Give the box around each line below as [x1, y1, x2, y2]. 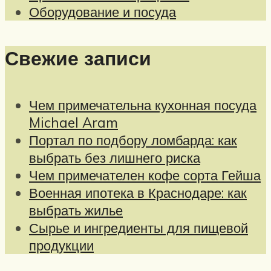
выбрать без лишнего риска [29, 148, 200, 166]
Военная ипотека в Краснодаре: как [29, 183, 247, 201]
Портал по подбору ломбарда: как [29, 131, 237, 149]
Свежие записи [5, 46, 151, 71]
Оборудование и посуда [29, 2, 176, 21]
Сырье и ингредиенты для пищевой [29, 218, 248, 237]
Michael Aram [29, 113, 118, 131]
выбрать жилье [29, 201, 123, 219]
